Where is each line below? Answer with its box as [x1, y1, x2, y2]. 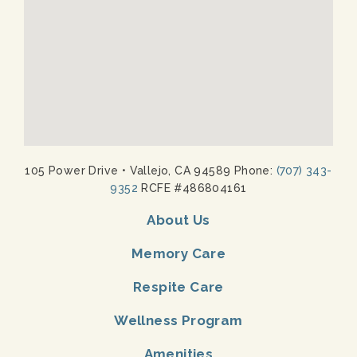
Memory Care [131, 245, 226, 261]
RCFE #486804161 [138, 181, 247, 194]
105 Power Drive [25, 163, 122, 177]
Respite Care [133, 278, 224, 295]
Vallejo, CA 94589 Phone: [126, 163, 277, 177]
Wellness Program [114, 312, 243, 328]
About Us [147, 211, 210, 228]
